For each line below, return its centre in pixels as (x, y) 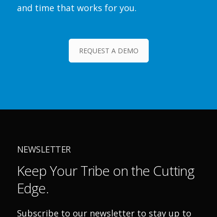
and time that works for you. (77, 8)
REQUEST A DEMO (108, 51)
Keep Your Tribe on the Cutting (106, 170)
